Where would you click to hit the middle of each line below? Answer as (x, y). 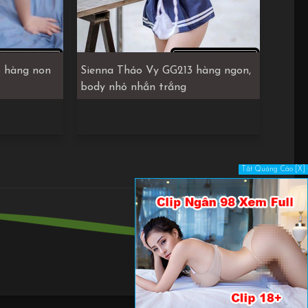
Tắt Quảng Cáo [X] (273, 170)
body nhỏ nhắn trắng (133, 87)
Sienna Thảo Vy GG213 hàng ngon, (166, 70)
